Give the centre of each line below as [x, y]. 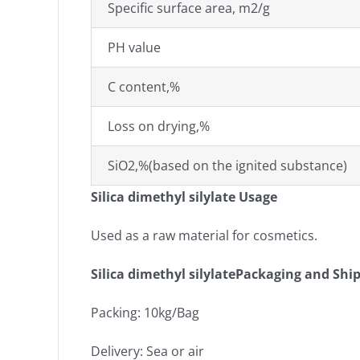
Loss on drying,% [159, 126]
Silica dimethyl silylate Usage [184, 197]
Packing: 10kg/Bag [145, 313]
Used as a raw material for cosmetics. [204, 235]
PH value [134, 47]
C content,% [144, 87]
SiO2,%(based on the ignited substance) [227, 166]
